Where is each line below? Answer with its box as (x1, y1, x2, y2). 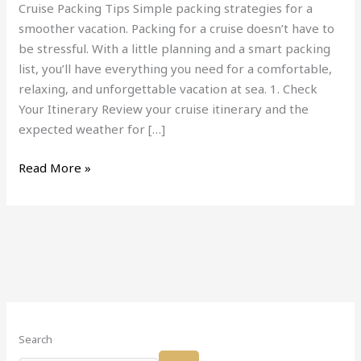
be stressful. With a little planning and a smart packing (19, 40, 331, 57)
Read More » (19, 159, 92, 176)
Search (19, 332, 53, 347)
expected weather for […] (19, 121, 166, 138)
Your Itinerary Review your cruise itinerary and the (19, 101, 309, 118)
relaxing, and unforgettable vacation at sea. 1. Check (19, 81, 318, 98)
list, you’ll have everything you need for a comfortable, (19, 60, 333, 77)
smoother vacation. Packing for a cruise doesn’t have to (19, 20, 335, 37)
